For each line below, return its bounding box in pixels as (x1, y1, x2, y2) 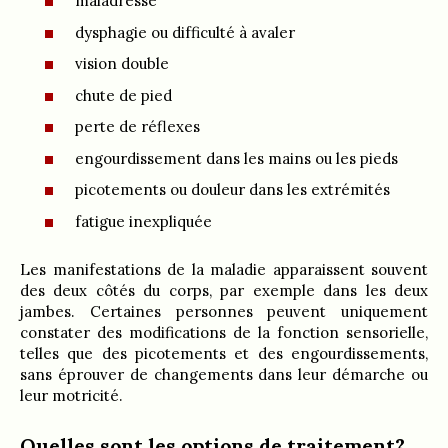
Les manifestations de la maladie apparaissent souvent (20, 259, 428, 279)
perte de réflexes (75, 117, 200, 137)
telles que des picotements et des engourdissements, (20, 343, 428, 363)
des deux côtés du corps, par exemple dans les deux (20, 280, 428, 300)
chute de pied (75, 85, 172, 105)
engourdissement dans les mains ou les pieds (75, 148, 398, 168)
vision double (75, 54, 169, 74)
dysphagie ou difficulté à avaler (75, 22, 295, 42)
